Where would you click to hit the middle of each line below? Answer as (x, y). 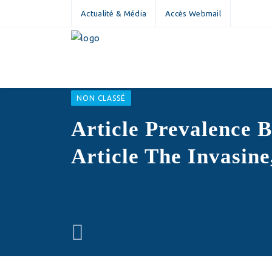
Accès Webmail (193, 13)
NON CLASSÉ (101, 98)
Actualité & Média (114, 13)
